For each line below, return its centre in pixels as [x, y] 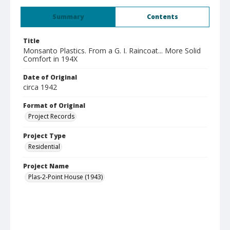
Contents [162, 17]
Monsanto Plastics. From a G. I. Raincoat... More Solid [112, 51]
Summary [68, 17]
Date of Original [50, 77]
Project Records [51, 116]
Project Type [44, 136]
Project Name [46, 166]
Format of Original [54, 106]
